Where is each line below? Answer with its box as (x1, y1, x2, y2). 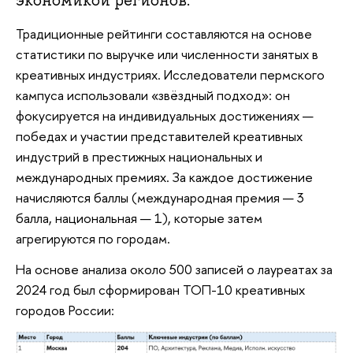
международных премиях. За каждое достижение (16, 167, 313, 186)
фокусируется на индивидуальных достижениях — (16, 106, 314, 124)
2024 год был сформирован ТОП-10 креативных (16, 281, 305, 299)
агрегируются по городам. (16, 229, 170, 247)
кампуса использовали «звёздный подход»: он (16, 85, 290, 104)
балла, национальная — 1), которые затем (16, 208, 262, 227)
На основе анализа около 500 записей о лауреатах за (16, 260, 333, 279)
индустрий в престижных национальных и (16, 147, 262, 165)
